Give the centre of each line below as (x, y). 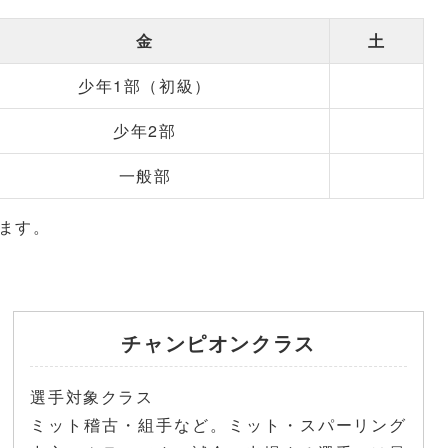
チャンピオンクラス (218, 342)
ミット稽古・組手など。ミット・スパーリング (218, 424)
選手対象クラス (92, 396)
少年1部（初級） (145, 85)
